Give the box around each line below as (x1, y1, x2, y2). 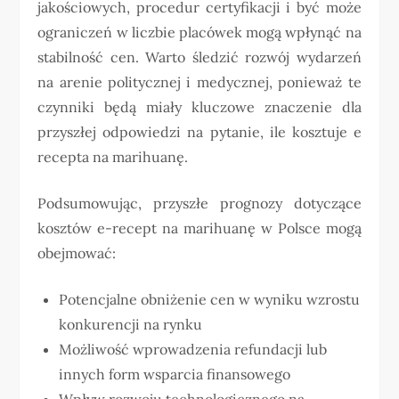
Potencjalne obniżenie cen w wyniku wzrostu (59, 289, 361, 308)
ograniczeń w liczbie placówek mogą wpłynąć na (37, 22, 362, 41)
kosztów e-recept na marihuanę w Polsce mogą (37, 218, 362, 237)
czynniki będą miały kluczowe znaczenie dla (37, 97, 362, 116)
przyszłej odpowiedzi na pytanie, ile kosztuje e (37, 122, 362, 141)
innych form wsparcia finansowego (59, 364, 291, 383)
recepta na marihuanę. (37, 147, 189, 166)
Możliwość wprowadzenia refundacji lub (59, 339, 328, 358)
